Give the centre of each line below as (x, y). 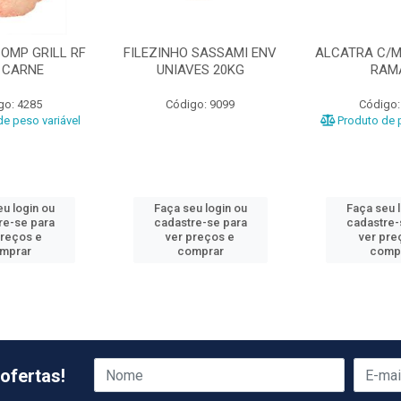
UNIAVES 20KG (200, 70)
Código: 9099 (200, 104)
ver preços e (200, 237)
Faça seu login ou (200, 208)
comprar (200, 251)
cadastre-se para (200, 222)
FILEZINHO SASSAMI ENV (200, 53)
